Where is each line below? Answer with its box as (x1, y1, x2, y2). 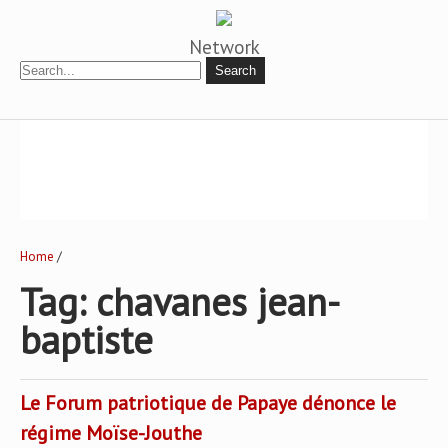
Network (188, 35, 260, 59)
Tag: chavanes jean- (20, 277, 340, 326)
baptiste (20, 315, 153, 364)
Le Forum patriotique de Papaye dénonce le (20, 390, 396, 416)
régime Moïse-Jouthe (20, 420, 202, 446)
